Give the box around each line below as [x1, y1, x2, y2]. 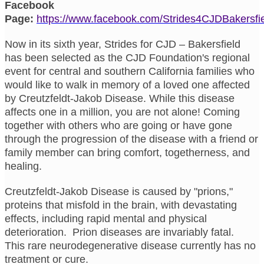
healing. [5, 160, 45, 172]
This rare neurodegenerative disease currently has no [5, 239, 256, 252]
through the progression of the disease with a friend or [5, 133, 258, 145]
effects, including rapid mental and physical [5, 212, 207, 225]
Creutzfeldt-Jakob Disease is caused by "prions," [5, 185, 233, 197]
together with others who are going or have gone [5, 119, 232, 131]
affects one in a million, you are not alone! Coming [5, 105, 240, 118]
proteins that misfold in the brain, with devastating [5, 199, 237, 211]
